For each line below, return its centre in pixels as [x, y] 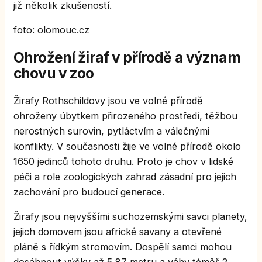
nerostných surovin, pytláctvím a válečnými [111, 131]
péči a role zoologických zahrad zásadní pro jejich [125, 176]
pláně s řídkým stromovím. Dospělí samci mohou [123, 247]
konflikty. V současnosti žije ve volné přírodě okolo [127, 146]
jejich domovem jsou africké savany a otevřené [118, 232]
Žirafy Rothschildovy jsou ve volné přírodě [108, 100]
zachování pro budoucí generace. [89, 192]
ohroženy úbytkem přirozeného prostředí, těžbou [125, 116]
